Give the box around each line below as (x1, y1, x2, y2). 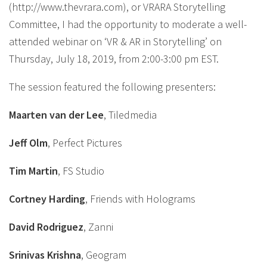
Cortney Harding (9, 192, 85, 206)
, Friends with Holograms (85, 192, 195, 206)
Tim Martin (9, 164, 58, 178)
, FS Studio (58, 164, 104, 178)
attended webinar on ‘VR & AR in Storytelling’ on (9, 35, 222, 48)
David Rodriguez (9, 220, 83, 234)
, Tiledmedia (104, 108, 157, 122)
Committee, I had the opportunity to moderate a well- (9, 17, 247, 31)
